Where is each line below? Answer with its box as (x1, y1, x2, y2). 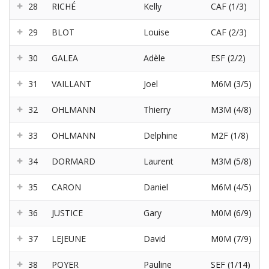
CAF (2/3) (211, 26, 247, 38)
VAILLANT (52, 78, 91, 90)
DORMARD (52, 156, 95, 168)
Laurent (144, 156, 174, 168)
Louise (144, 26, 169, 38)
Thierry (144, 104, 171, 116)
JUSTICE (52, 207, 83, 219)
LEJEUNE (52, 233, 86, 245)
